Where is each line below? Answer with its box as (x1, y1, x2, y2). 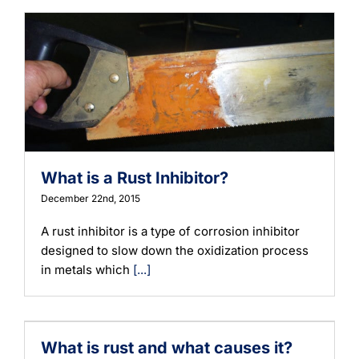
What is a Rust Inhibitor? (41, 168, 228, 188)
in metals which (41, 262, 133, 278)
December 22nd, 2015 (41, 192, 140, 205)
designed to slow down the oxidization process (41, 243, 309, 259)
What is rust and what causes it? (41, 337, 292, 357)
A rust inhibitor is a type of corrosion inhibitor (41, 224, 300, 240)
